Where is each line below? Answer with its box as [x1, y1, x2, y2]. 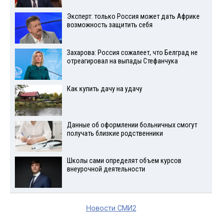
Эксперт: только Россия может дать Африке [66, 12, 200, 21]
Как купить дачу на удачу [66, 84, 142, 93]
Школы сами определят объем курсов [66, 157, 181, 166]
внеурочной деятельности [66, 165, 145, 174]
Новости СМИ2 [86, 204, 136, 213]
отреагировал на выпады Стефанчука [66, 57, 178, 66]
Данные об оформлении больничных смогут [66, 120, 197, 129]
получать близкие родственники [66, 129, 163, 138]
